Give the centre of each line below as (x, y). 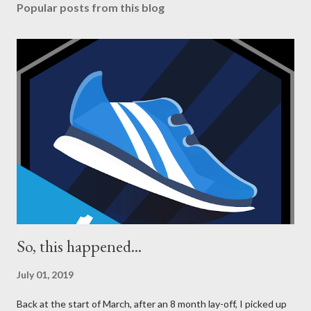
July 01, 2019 (45, 274)
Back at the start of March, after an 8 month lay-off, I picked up (152, 303)
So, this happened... (79, 246)
